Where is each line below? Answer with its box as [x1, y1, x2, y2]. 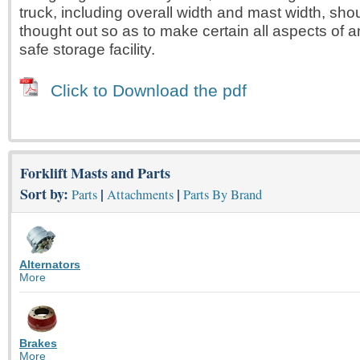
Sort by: [20, 183, 72, 204]
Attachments [107, 186, 174, 203]
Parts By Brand [183, 186, 262, 203]
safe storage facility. [19, 40, 155, 58]
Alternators [19, 257, 80, 271]
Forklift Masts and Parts [20, 162, 170, 183]
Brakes [19, 337, 57, 350]
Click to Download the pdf [51, 81, 247, 100]
